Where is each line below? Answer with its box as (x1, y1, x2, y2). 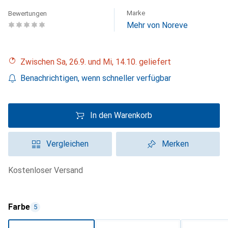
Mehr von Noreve (127, 20, 188, 30)
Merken (161, 139, 189, 149)
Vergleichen (46, 139, 89, 149)
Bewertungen (8, 10, 47, 17)
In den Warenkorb (90, 110, 152, 120)
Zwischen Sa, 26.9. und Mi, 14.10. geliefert (25, 57, 171, 67)
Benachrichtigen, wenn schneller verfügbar (20, 73, 171, 83)
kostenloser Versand (13, 165, 83, 175)
